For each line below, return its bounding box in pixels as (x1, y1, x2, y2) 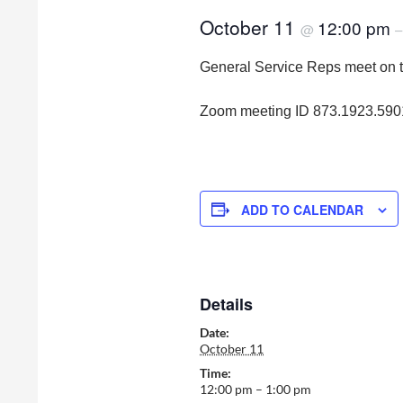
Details (200, 292, 253, 316)
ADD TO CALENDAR (241, 201, 363, 219)
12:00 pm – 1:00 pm (200, 381, 311, 397)
